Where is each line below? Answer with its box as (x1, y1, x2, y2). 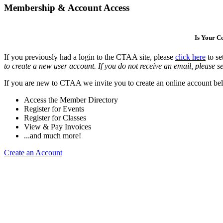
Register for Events (24, 105, 84, 113)
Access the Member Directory (24, 96, 118, 105)
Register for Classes (24, 113, 86, 122)
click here (175, 53, 206, 62)
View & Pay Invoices (24, 122, 91, 131)
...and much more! (24, 131, 81, 140)
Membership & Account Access (4, 2, 129, 13)
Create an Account (4, 148, 62, 157)
